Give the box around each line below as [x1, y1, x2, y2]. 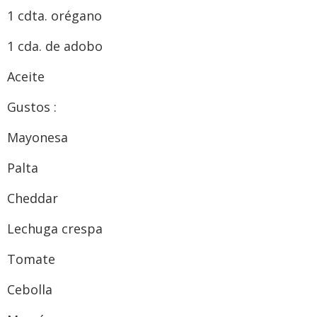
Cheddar [7, 189, 62, 207]
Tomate [7, 250, 59, 267]
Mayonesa [7, 128, 71, 146]
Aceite [7, 67, 48, 85]
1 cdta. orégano [7, 6, 105, 24]
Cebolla [7, 280, 56, 298]
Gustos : [7, 98, 57, 115]
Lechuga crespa [7, 219, 103, 237]
